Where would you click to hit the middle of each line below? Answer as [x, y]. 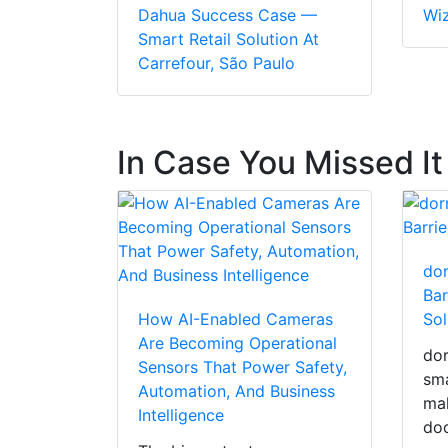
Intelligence [181, 415]
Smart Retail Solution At [228, 39]
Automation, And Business [236, 391]
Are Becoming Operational [237, 343]
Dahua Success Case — [227, 15]
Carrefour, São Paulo [216, 63]
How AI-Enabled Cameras [235, 319]
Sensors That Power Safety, [242, 367]
